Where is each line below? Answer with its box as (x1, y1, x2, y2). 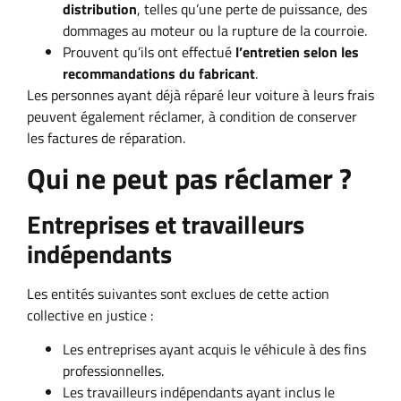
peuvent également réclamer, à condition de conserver (27, 105, 357, 127)
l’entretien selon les (235, 40, 359, 63)
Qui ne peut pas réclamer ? (27, 157, 352, 200)
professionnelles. (63, 360, 164, 382)
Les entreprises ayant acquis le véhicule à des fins (63, 338, 366, 361)
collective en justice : (27, 304, 153, 327)
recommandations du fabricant (63, 62, 255, 84)
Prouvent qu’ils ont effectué (63, 40, 235, 63)
